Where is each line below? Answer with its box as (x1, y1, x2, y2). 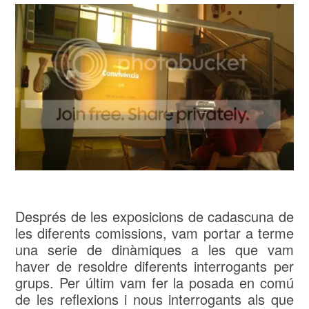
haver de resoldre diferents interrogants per (15, 256, 294, 277)
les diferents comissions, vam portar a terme (15, 223, 294, 243)
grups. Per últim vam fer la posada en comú (15, 272, 294, 293)
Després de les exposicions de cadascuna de (15, 206, 294, 227)
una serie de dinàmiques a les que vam (15, 239, 294, 260)
